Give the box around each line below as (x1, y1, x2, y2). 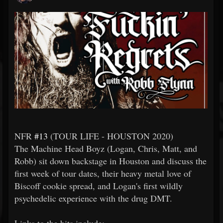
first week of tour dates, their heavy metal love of (14, 167, 191, 179)
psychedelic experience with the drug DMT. (14, 192, 172, 204)
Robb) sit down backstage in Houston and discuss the (14, 155, 207, 167)
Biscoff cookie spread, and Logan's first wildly (14, 180, 183, 192)
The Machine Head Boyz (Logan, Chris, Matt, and (14, 142, 197, 154)
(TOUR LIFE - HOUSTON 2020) (48, 130, 173, 142)
